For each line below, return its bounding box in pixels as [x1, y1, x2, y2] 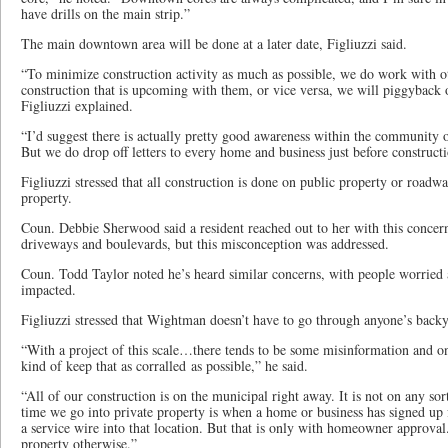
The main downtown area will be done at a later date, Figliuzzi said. [21, 34, 407, 53]
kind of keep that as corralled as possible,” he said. [21, 356, 308, 375]
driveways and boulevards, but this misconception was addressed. [21, 234, 389, 253]
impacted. [21, 280, 76, 299]
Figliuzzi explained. [21, 96, 133, 115]
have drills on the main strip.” [21, 4, 190, 23]
